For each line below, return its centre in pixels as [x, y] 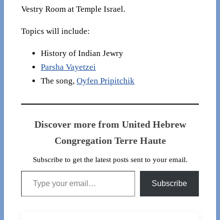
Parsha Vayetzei [68, 67]
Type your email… [34, 170]
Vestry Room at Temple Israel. [73, 9]
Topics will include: [55, 31]
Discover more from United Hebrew [110, 124]
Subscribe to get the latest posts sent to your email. [110, 159]
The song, [59, 81]
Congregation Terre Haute [110, 140]
